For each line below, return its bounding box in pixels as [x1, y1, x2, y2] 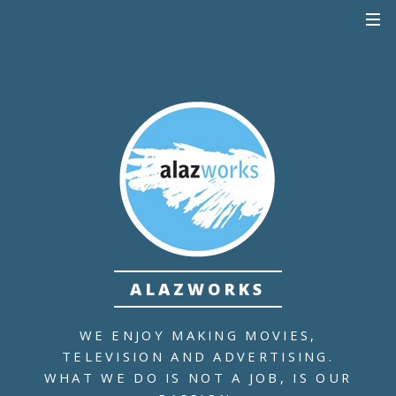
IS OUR [293, 368, 353, 386]
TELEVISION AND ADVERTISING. [61, 346, 335, 365]
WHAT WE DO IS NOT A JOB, [43, 368, 293, 386]
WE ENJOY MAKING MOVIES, [79, 325, 317, 344]
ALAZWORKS [130, 278, 266, 301]
